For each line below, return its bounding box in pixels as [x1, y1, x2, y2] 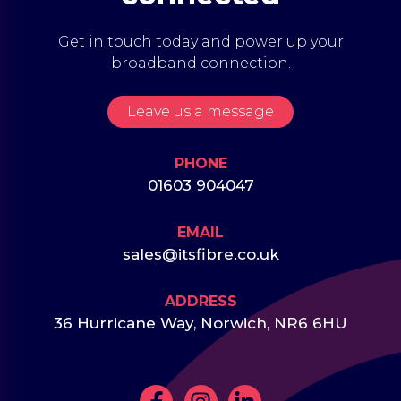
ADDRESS [164, 293, 237, 311]
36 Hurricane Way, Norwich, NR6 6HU [54, 314, 347, 333]
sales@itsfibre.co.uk [122, 245, 279, 264]
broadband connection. [110, 55, 291, 73]
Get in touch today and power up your [57, 33, 344, 51]
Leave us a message [127, 103, 274, 121]
